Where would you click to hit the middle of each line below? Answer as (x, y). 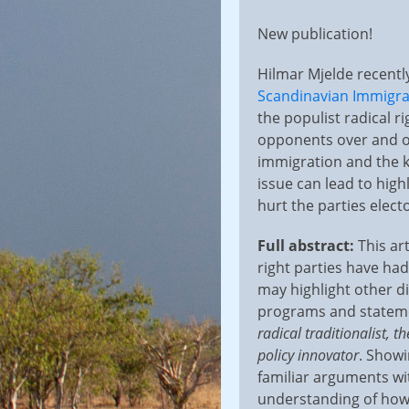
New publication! (315, 34)
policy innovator (308, 355)
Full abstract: (308, 246)
